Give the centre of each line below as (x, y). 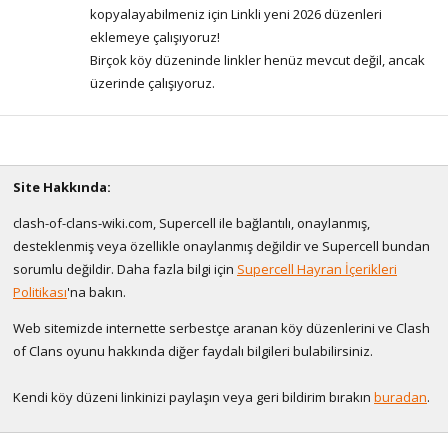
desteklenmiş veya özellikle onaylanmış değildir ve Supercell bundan (221, 245)
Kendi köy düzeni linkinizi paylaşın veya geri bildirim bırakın (193, 396)
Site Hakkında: (62, 186)
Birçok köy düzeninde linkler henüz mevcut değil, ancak (257, 59)
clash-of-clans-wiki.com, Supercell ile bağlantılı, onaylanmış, (191, 222)
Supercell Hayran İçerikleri (317, 268)
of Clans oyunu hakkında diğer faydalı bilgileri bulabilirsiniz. (193, 350)
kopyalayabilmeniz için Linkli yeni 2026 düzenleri (236, 13)
